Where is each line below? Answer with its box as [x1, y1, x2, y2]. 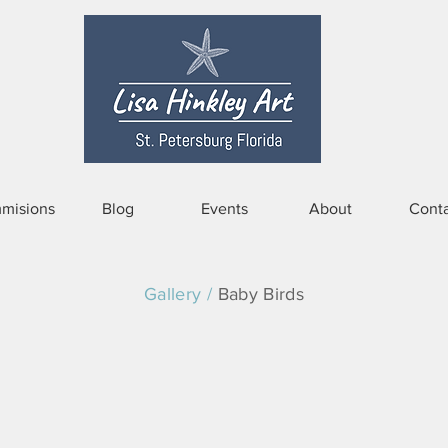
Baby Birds [217, 284, 305, 304]
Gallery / [143, 284, 218, 304]
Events [200, 200, 248, 217]
